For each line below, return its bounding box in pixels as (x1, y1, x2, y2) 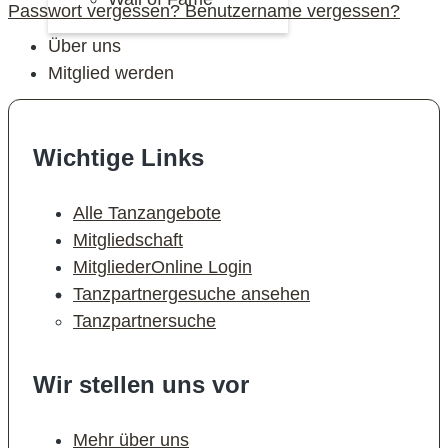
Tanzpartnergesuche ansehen (73, 284, 310, 304)
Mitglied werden (48, 63, 174, 83)
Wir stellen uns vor (33, 371, 249, 398)
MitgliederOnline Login (73, 257, 252, 277)
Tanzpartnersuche (73, 311, 216, 331)
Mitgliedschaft (73, 230, 183, 250)
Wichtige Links (33, 144, 204, 171)
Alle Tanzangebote (73, 203, 221, 223)
